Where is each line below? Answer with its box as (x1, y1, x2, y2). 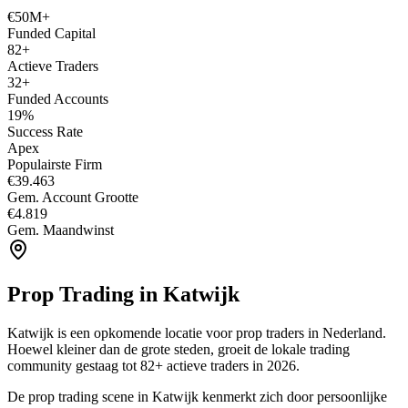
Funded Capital (7, 25, 96, 41)
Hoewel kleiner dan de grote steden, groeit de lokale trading (7, 341, 350, 357)
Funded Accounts (7, 90, 108, 107)
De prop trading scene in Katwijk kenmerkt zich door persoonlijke (7, 388, 387, 404)
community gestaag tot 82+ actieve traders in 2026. (7, 357, 300, 373)
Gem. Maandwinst (7, 221, 114, 238)
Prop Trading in (7, 281, 163, 306)
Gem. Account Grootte (7, 189, 138, 205)
